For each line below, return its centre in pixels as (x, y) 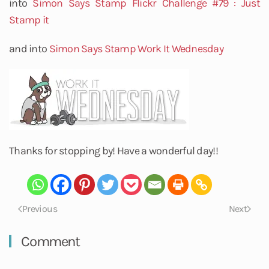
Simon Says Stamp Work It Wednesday (136, 48)
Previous (40, 208)
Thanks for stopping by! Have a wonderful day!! (113, 150)
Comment (49, 241)
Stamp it (29, 20)
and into (29, 48)
